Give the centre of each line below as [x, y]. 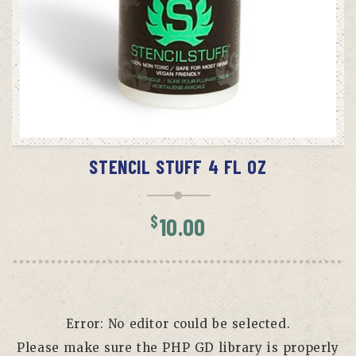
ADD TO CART [190, 128]
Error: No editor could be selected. [178, 323]
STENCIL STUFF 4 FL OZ [178, 166]
